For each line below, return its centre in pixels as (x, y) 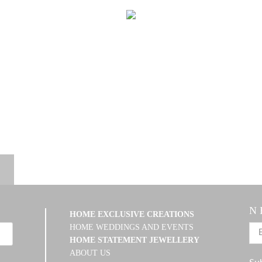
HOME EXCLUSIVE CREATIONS (132, 215)
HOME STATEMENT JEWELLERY (135, 240)
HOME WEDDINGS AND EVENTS (132, 227)
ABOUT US (90, 253)
